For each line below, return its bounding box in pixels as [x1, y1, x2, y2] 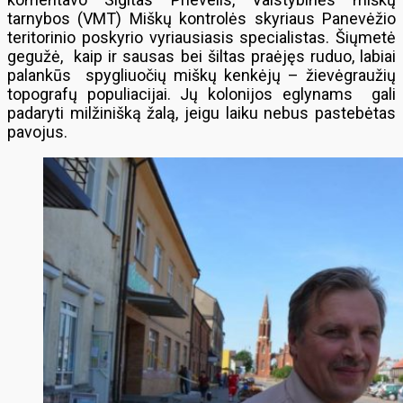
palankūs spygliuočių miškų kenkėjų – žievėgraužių [7, 66, 396, 85]
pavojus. [7, 122, 67, 141]
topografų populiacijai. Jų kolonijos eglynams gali [7, 85, 396, 103]
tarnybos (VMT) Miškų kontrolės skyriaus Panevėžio [7, 9, 396, 28]
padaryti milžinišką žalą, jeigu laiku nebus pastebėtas [7, 103, 396, 122]
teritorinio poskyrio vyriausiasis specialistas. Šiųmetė [7, 28, 396, 47]
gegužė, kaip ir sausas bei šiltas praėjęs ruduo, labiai [7, 47, 396, 66]
